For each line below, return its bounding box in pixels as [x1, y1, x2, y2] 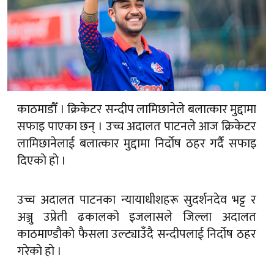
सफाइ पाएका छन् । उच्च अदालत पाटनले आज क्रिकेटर [17, 116, 256, 138]
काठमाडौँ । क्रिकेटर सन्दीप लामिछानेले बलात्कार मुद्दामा [17, 99, 256, 120]
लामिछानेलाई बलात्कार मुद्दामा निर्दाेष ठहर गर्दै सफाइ [17, 133, 256, 155]
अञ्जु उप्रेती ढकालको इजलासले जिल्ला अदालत [17, 206, 256, 228]
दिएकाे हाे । [17, 150, 66, 172]
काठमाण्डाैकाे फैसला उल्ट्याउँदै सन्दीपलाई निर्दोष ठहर [17, 223, 256, 245]
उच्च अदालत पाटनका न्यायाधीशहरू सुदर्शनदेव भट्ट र [17, 189, 256, 210]
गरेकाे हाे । [17, 240, 62, 262]
